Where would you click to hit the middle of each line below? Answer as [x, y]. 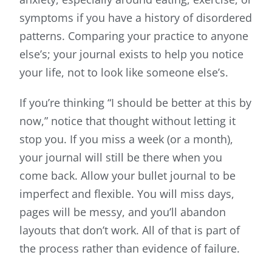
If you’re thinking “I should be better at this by [135, 103]
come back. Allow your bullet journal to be [127, 176]
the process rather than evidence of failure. [130, 249]
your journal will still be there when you [121, 158]
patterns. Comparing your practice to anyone [134, 36]
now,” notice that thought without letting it [127, 121]
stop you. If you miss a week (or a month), [126, 139]
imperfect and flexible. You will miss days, [127, 194]
